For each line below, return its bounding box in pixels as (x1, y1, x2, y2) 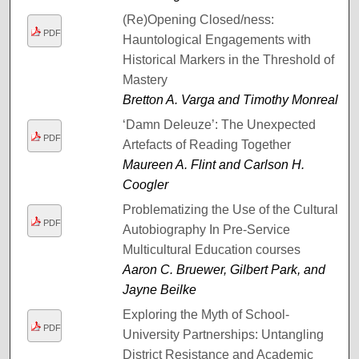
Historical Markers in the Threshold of (122, 52, 334, 67)
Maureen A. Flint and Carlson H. (122, 157, 305, 171)
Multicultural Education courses (122, 242, 301, 256)
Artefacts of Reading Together (122, 137, 291, 151)
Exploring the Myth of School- (122, 307, 289, 321)
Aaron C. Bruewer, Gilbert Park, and (122, 262, 325, 276)
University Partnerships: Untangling (122, 327, 324, 341)
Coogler (122, 177, 168, 192)
